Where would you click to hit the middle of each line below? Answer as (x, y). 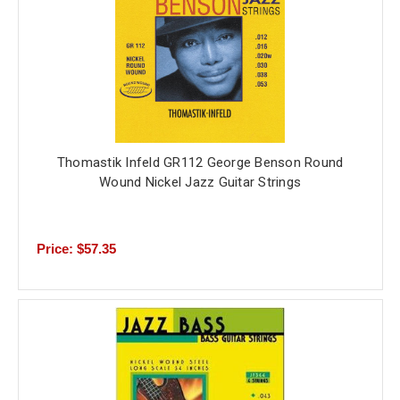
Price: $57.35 (76, 249)
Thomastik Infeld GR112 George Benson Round (200, 163)
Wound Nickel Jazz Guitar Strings (200, 183)
